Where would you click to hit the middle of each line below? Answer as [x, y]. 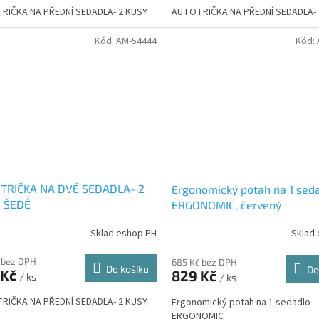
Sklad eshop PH [123, 233]
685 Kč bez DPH [204, 262]
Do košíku [127, 269]
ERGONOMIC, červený [226, 204]
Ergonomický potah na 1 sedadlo [241, 302]
